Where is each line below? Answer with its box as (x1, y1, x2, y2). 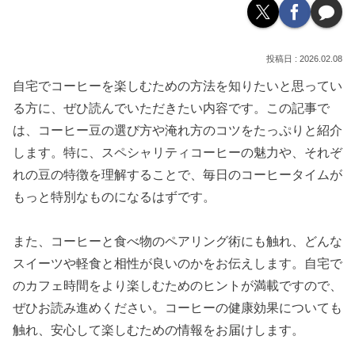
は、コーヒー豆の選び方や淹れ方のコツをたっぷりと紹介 (13, 123, 342, 137)
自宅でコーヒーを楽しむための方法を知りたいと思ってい (13, 78, 342, 93)
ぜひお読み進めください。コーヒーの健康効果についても (13, 301, 342, 315)
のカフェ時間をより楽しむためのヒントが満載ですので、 (13, 279, 342, 293)
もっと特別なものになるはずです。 (13, 189, 216, 204)
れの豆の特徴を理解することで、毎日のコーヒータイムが (13, 167, 342, 181)
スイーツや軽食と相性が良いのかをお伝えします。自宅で (13, 257, 342, 271)
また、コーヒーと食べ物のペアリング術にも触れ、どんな (13, 235, 342, 249)
